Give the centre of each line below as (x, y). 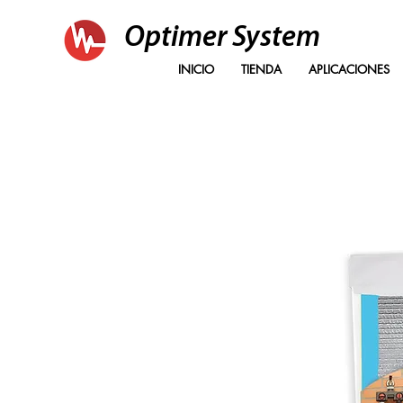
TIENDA (261, 69)
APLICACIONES (349, 69)
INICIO (196, 69)
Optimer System (222, 38)
